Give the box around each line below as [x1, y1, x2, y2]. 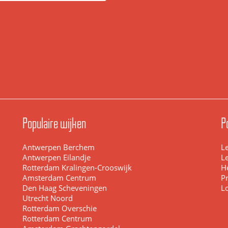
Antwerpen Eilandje [22, 153, 91, 162]
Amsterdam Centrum [22, 173, 96, 183]
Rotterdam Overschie [22, 204, 97, 213]
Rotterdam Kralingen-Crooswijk [22, 163, 132, 173]
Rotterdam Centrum [22, 214, 92, 223]
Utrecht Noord [22, 193, 73, 203]
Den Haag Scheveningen [22, 183, 107, 193]
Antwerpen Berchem [22, 142, 95, 152]
